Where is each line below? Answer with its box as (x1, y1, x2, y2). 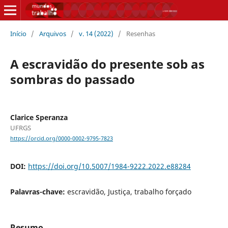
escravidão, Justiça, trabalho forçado (67, 187, 191, 197)
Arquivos (39, 28, 66, 38)
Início (10, 28, 26, 38)
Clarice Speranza (10, 112, 68, 122)
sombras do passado (10, 70, 135, 88)
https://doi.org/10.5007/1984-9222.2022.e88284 (27, 161, 191, 172)
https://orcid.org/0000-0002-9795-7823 (10, 135, 113, 142)
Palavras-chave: (10, 187, 67, 197)
